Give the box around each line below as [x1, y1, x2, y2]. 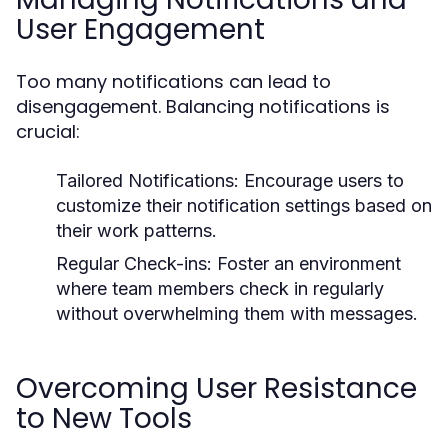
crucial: [16, 119, 80, 144]
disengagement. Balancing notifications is [16, 94, 390, 119]
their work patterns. [56, 220, 217, 241]
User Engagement [16, 10, 265, 49]
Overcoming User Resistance [16, 369, 417, 408]
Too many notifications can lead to [16, 69, 331, 94]
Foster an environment [212, 253, 401, 274]
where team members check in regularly [56, 278, 384, 299]
